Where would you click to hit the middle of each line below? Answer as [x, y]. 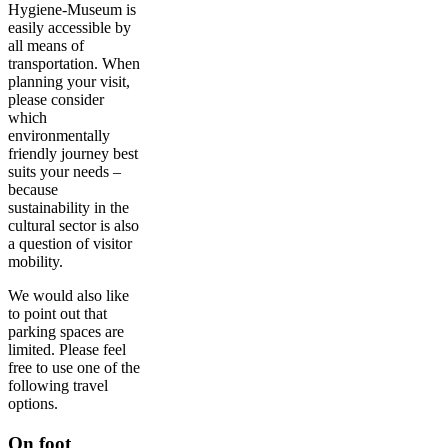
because [33, 190]
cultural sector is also [73, 226]
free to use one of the [74, 368]
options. [33, 404]
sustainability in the [68, 208]
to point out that [57, 314]
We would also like [68, 296]
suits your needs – [64, 172]
